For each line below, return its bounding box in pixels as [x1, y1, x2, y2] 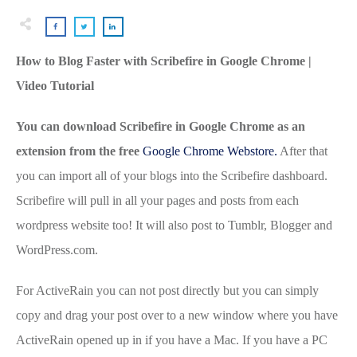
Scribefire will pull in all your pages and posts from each [16, 193, 299, 207]
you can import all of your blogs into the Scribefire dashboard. [16, 168, 328, 182]
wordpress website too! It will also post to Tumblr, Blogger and [16, 218, 332, 232]
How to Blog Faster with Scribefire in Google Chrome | [16, 53, 312, 68]
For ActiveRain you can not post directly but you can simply [16, 283, 319, 297]
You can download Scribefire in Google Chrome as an [16, 119, 305, 133]
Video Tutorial [16, 78, 97, 92]
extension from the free [16, 143, 139, 158]
